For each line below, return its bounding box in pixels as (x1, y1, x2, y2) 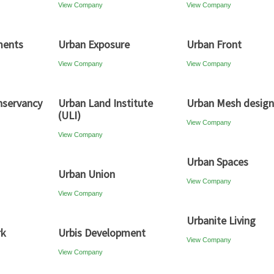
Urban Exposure (58, 37, 130, 51)
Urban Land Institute (58, 96, 153, 110)
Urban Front (187, 37, 242, 51)
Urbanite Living (187, 213, 256, 228)
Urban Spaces (187, 155, 248, 169)
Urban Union (58, 167, 115, 181)
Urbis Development (58, 226, 146, 240)
